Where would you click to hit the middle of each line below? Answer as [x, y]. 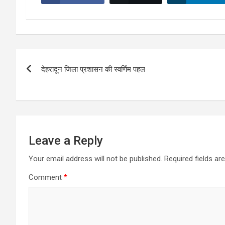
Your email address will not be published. [95, 158]
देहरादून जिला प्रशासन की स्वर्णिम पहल [93, 69]
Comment [46, 177]
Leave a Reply [66, 140]
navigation [53, 79]
